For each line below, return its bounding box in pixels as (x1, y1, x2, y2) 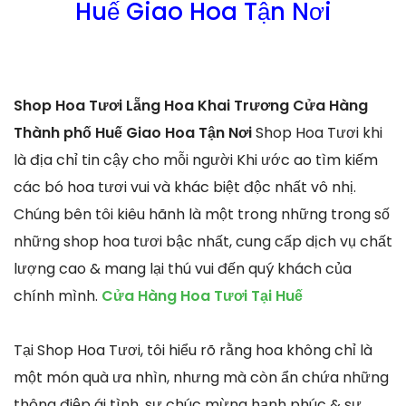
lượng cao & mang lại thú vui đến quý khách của (14, 257, 352, 279)
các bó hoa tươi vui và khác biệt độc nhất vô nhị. (14, 176, 356, 198)
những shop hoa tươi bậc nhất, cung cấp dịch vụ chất (14, 230, 392, 252)
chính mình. (14, 285, 101, 306)
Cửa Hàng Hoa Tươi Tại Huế (101, 285, 303, 306)
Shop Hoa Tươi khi (252, 121, 382, 143)
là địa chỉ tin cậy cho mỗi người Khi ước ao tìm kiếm (14, 149, 378, 170)
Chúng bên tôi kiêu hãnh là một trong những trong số (14, 203, 390, 225)
